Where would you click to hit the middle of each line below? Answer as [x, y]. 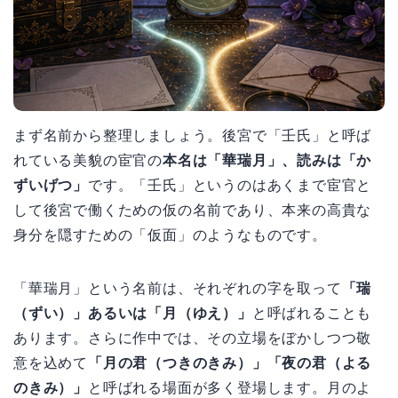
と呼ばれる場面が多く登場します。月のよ [230, 388]
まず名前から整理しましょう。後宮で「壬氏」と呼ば [193, 136]
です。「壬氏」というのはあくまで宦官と [230, 186]
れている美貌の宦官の [88, 161]
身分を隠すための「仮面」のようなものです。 [170, 235]
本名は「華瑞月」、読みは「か [267, 161]
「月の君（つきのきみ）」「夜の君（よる [230, 363]
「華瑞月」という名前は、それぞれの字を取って [178, 289]
